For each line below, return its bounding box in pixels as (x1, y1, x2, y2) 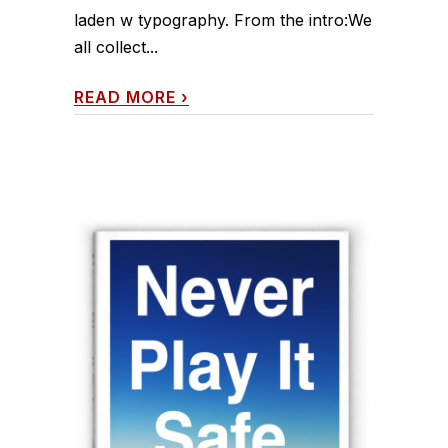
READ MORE (74, 86, 176, 107)
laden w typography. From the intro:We (74, 9, 372, 30)
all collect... (74, 36, 158, 57)
